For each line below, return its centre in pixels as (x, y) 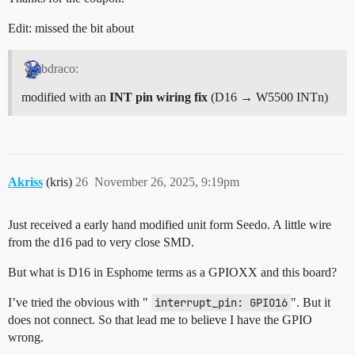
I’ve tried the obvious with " (80, 302)
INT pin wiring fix (158, 97)
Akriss (25, 181)
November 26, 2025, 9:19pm (167, 181)
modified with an (65, 97)
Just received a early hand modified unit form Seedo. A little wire (170, 224)
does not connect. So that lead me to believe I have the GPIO (160, 319)
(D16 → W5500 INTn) (268, 97)
